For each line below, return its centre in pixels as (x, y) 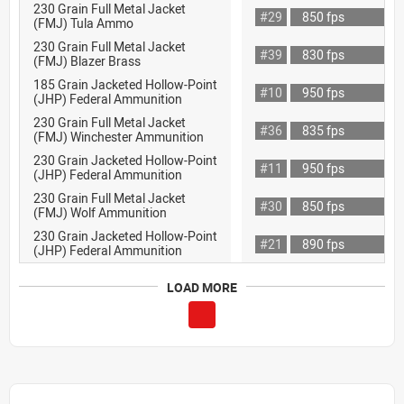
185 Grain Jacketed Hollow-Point (125, 84)
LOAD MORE (202, 287)
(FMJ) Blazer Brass (87, 60)
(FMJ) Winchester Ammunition (119, 136)
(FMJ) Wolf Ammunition (100, 212)
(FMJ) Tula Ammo (83, 23)
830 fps (323, 54)
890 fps (323, 243)
